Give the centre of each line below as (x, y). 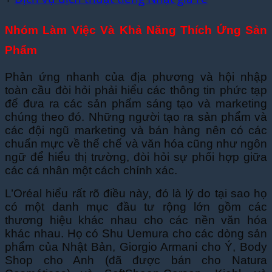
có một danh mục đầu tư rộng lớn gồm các (136, 207)
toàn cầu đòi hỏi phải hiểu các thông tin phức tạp (136, 90)
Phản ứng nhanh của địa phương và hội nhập (136, 77)
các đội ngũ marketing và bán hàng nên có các (136, 131)
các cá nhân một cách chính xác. (93, 171)
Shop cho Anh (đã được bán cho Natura (136, 260)
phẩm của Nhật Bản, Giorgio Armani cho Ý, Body (136, 247)
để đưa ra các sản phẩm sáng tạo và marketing (136, 104)
